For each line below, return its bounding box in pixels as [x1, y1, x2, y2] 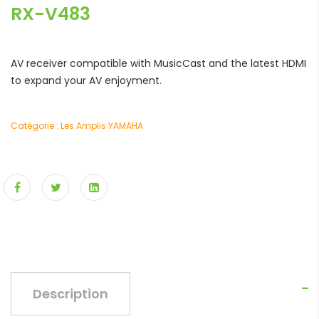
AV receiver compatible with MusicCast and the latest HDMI [11, 56, 306, 70]
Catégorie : [11, 120, 61, 132]
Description [33, 285, 108, 303]
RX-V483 [11, 1, 90, 26]
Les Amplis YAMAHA [61, 120, 143, 132]
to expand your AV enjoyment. [11, 73, 162, 88]
